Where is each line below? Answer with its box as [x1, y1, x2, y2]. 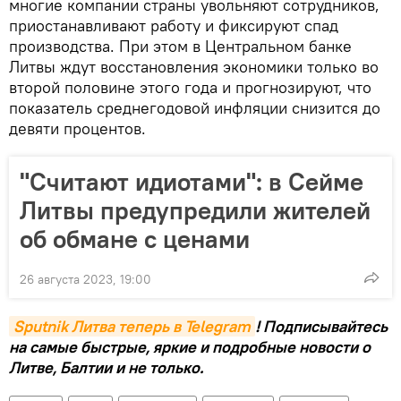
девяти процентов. [9, 117, 146, 139]
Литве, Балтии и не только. [9, 356, 203, 378]
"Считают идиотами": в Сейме [20, 165, 363, 198]
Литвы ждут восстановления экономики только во [9, 55, 379, 77]
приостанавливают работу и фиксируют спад [9, 14, 338, 36]
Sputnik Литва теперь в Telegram [13, 315, 251, 337]
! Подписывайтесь [255, 315, 388, 337]
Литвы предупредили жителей [20, 193, 371, 226]
